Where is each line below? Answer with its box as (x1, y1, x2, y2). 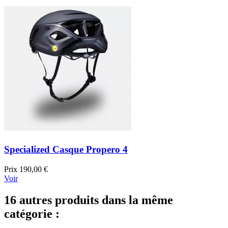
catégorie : (4, 207, 60, 220)
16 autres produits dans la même (4, 193, 173, 207)
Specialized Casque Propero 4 (4, 144, 128, 155)
